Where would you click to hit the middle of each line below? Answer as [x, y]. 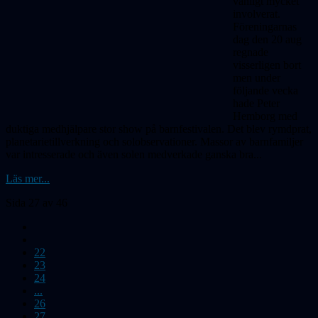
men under [257, 77]
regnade [251, 52]
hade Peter [256, 103]
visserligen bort [267, 65]
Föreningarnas [265, 26]
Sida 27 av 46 [37, 202]
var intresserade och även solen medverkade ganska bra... [134, 154]
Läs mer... [28, 178]
